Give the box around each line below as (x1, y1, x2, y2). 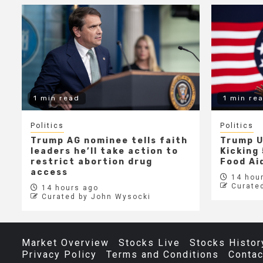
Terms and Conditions (106, 249, 219, 261)
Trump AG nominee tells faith (31, 136, 188, 146)
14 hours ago (39, 184, 99, 193)
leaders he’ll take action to (31, 146, 178, 157)
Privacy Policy (22, 249, 97, 261)
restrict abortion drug (31, 157, 153, 167)
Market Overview (22, 237, 109, 249)
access (31, 167, 68, 178)
